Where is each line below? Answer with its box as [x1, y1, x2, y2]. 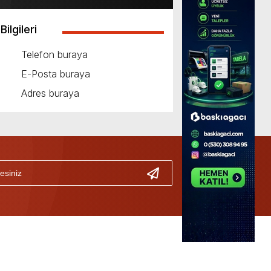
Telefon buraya [21, 48, 88, 61]
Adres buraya [21, 87, 79, 100]
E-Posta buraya [21, 68, 90, 80]
